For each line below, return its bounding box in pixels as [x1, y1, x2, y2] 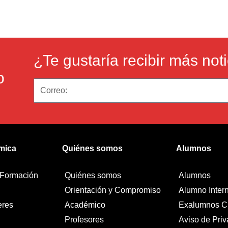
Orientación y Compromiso [65, 186, 161, 195]
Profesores [65, 215, 104, 224]
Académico [65, 201, 105, 210]
